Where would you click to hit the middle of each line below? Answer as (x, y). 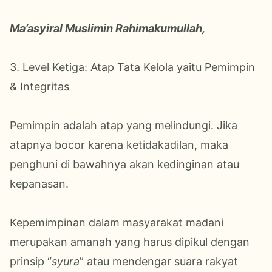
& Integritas (39, 86)
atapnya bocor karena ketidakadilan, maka (119, 144)
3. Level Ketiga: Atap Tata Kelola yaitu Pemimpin (132, 67)
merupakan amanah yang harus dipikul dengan (130, 242)
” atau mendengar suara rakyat (159, 261)
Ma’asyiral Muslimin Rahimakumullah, (107, 28)
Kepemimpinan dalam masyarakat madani (117, 222)
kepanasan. (39, 183)
